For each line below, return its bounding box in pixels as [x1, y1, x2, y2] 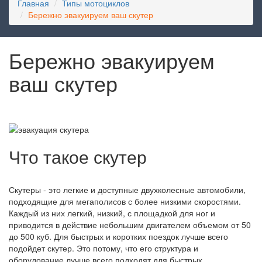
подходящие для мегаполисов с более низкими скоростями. [9, 195, 241, 207]
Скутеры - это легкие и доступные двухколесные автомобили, [9, 183, 246, 195]
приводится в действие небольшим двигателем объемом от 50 [9, 218, 251, 230]
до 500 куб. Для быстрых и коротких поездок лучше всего [9, 230, 228, 242]
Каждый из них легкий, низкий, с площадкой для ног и [9, 206, 215, 219]
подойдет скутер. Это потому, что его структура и [9, 242, 198, 254]
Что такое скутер [9, 143, 147, 169]
